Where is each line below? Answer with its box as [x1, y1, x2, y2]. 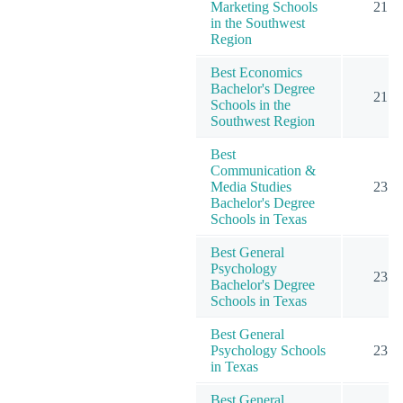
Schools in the [210, 96, 291, 112]
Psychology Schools [210, 342, 326, 358]
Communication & [210, 162, 316, 178]
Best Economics [210, 64, 302, 80]
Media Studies [210, 178, 291, 194]
